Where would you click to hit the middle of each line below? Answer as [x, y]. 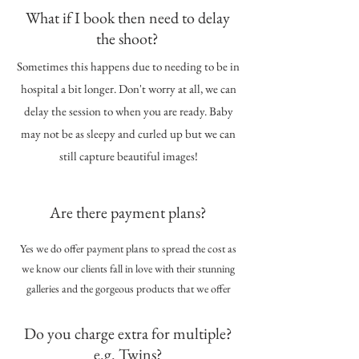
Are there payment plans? [128, 212]
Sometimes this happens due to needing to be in [128, 66]
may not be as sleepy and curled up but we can [128, 133]
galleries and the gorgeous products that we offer [128, 288]
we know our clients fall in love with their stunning [128, 268]
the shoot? [127, 38]
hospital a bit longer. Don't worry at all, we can [128, 88]
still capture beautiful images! [128, 155]
